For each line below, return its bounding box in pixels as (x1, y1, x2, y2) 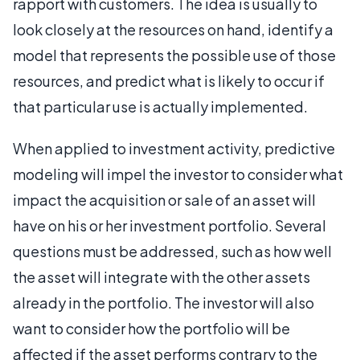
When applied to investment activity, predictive (13, 139, 335, 157)
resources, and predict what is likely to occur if (13, 72, 325, 90)
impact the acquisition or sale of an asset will (13, 190, 316, 209)
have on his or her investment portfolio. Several (13, 216, 326, 235)
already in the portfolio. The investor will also (13, 293, 314, 312)
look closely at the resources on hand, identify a (13, 20, 333, 39)
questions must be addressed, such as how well (13, 242, 332, 260)
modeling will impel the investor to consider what (13, 165, 343, 183)
